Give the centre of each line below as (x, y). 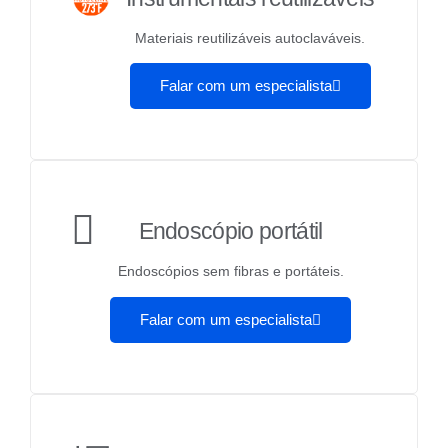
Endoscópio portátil (230, 231)
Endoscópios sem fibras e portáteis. (230, 271)
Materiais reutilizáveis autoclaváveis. (250, 37)
